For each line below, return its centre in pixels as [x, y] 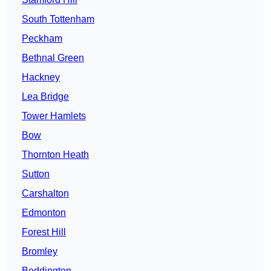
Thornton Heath [55, 154]
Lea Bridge [45, 96]
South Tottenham [58, 19]
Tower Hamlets [54, 116]
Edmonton [44, 212]
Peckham [42, 38]
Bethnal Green [53, 57]
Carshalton [45, 193]
